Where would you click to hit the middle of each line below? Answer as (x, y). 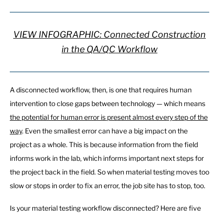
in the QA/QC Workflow (109, 49)
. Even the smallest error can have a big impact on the (105, 131)
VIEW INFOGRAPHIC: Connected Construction (109, 35)
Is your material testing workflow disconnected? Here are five (105, 208)
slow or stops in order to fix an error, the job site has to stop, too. (108, 185)
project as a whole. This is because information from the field (104, 144)
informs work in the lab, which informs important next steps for (107, 158)
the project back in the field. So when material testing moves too (109, 172)
